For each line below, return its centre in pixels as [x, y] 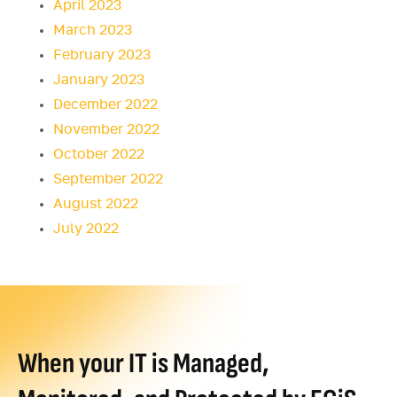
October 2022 [99, 155]
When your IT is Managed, [144, 364]
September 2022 [108, 179]
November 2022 [106, 130]
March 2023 [93, 31]
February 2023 [102, 55]
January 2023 [99, 80]
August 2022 [96, 204]
